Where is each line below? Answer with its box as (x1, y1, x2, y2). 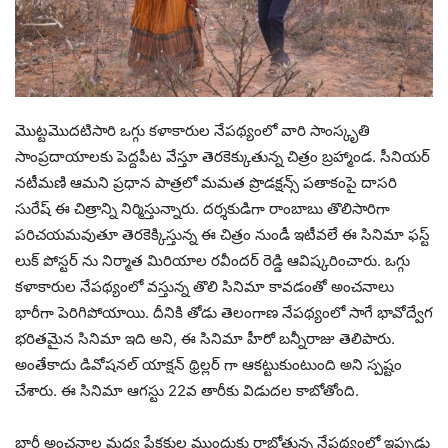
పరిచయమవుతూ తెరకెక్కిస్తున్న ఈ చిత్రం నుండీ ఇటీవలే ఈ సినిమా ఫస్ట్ (15, 224, 430, 244)
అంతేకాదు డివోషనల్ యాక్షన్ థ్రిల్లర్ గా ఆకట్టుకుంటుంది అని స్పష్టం (15, 354, 402, 374)
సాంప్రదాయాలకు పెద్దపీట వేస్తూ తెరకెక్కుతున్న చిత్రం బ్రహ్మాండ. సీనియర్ (15, 146, 430, 166)
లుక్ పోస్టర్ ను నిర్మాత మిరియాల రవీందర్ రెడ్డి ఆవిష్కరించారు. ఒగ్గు (15, 250, 410, 270)
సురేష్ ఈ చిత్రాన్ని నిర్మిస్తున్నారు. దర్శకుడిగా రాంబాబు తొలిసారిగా (15, 198, 390, 218)
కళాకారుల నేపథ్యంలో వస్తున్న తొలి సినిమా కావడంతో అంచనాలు (15, 276, 394, 296)
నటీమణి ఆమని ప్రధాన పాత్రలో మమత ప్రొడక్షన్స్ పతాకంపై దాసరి (15, 172, 397, 192)
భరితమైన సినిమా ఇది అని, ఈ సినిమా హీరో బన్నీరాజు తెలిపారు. (15, 328, 395, 348)
